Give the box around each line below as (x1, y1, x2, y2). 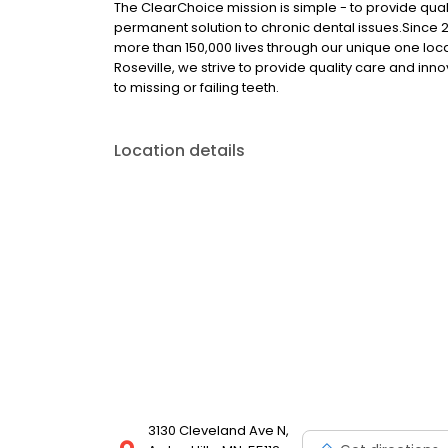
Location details (114, 139, 245, 162)
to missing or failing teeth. (114, 78, 279, 97)
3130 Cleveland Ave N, (148, 421, 289, 440)
